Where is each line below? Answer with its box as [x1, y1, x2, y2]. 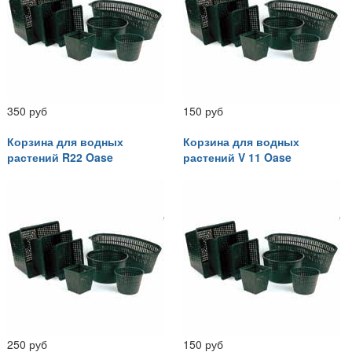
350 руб [7, 102, 47, 119]
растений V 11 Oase [183, 148, 291, 165]
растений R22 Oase [7, 148, 113, 165]
